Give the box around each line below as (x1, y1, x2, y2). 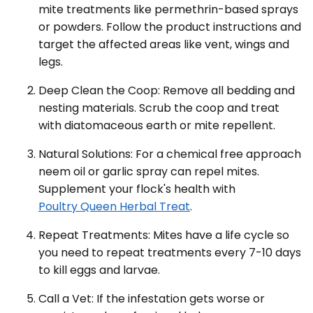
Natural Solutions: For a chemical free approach (38, 145, 301, 162)
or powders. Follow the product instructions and (38, 18, 301, 35)
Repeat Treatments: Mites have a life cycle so (38, 226, 289, 243)
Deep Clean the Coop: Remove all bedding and (38, 82, 295, 99)
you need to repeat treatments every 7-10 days (38, 244, 301, 261)
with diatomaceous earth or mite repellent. (38, 117, 275, 133)
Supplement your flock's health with (38, 180, 235, 197)
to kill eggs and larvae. (38, 261, 160, 278)
